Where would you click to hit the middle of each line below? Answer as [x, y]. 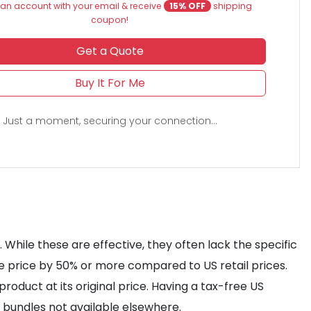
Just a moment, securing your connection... [110, 121]
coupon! [110, 20]
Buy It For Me [110, 83]
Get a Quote [110, 51]
